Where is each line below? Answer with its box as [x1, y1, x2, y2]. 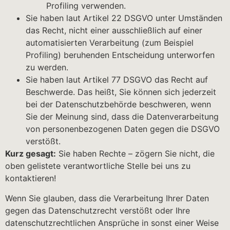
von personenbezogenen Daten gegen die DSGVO [26, 124, 220, 135]
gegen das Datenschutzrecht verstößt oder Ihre [5, 205, 190, 216]
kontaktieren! [5, 173, 56, 184]
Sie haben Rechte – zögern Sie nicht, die [56, 148, 215, 159]
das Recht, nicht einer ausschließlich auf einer [26, 25, 202, 36]
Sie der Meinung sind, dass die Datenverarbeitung [26, 111, 219, 122]
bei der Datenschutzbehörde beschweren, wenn [26, 99, 211, 110]
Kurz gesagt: [5, 148, 56, 159]
